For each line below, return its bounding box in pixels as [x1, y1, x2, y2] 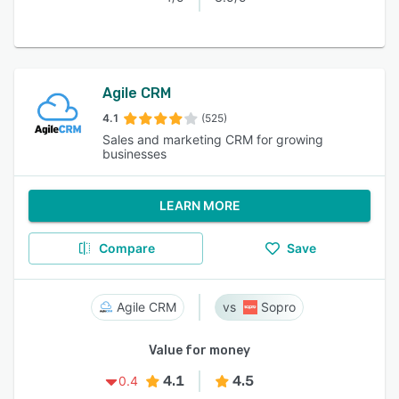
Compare [98, 240, 155, 256]
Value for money [149, 343, 250, 358]
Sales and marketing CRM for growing [102, 132, 323, 147]
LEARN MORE [159, 198, 240, 213]
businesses [102, 146, 167, 161]
